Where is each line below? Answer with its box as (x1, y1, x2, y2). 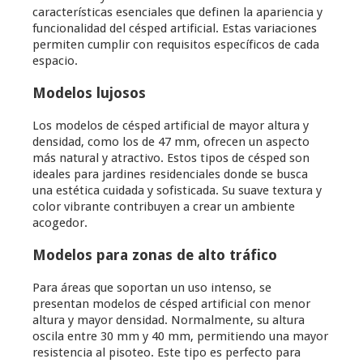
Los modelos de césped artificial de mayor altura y (32, 118, 309, 134)
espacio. (32, 53, 78, 69)
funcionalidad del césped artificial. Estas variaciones (32, 21, 317, 36)
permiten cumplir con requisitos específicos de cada (32, 37, 319, 53)
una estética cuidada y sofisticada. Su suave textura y (32, 183, 322, 199)
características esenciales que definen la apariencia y (32, 5, 322, 20)
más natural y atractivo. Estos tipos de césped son (32, 151, 310, 166)
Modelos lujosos (32, 84, 146, 102)
